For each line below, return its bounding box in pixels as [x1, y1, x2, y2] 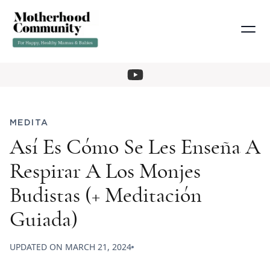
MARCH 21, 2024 [65, 241, 131, 253]
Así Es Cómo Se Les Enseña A [10, 136, 260, 159]
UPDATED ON [10, 241, 65, 253]
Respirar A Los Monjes [10, 160, 201, 183]
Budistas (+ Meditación [10, 184, 202, 207]
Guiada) [10, 209, 78, 231]
